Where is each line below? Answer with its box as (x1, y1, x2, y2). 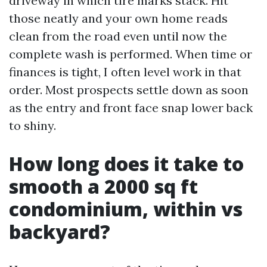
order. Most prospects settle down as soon (9, 82, 249, 97)
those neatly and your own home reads (9, 11, 228, 26)
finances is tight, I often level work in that (9, 64, 241, 79)
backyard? (9, 219, 110, 244)
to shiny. (9, 118, 56, 133)
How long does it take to (9, 151, 244, 176)
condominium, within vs (9, 196, 243, 222)
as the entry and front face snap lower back (9, 100, 253, 115)
